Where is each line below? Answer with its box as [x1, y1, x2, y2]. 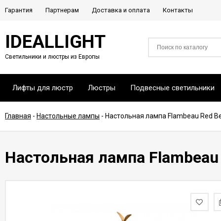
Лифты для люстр [12, 83, 73, 92]
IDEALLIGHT [5, 31, 106, 52]
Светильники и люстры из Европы [5, 53, 100, 60]
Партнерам [45, 6, 79, 14]
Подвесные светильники [130, 83, 215, 92]
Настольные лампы [37, 112, 100, 120]
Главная [5, 112, 31, 120]
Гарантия [5, 6, 33, 14]
